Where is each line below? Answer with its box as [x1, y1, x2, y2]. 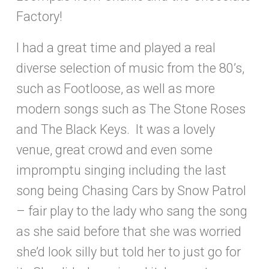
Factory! [16, 8, 62, 24]
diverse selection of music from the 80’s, [16, 60, 244, 76]
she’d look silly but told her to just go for [16, 244, 241, 259]
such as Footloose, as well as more [16, 80, 215, 96]
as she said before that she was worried [16, 223, 241, 239]
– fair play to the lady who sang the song [16, 203, 247, 219]
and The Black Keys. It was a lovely [16, 121, 215, 137]
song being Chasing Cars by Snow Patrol [16, 183, 246, 198]
